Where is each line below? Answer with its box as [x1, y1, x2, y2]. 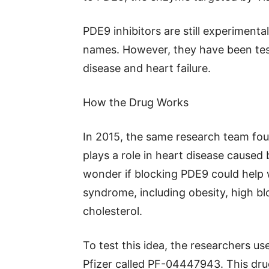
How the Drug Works [83, 96, 189, 109]
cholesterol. [83, 205, 142, 217]
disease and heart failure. [83, 62, 211, 74]
